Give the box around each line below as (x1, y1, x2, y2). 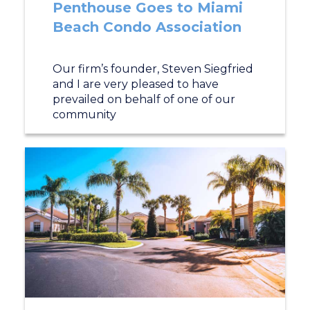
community (52, 108, 116, 121)
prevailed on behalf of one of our (52, 93, 235, 106)
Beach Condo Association (52, 19, 241, 35)
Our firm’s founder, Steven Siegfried (52, 62, 253, 75)
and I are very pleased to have (52, 77, 219, 91)
